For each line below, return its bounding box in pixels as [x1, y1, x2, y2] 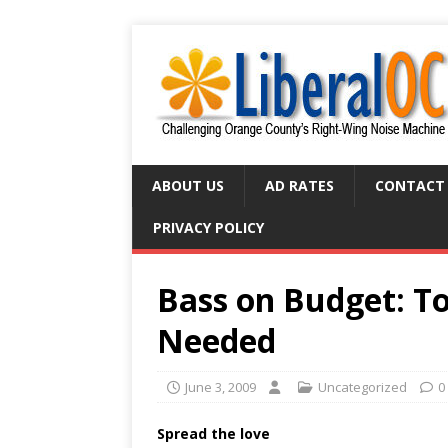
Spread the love [157, 424, 270, 443]
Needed [157, 319, 276, 362]
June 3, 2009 [185, 378, 256, 396]
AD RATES [265, 176, 334, 195]
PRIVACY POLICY [153, 218, 264, 237]
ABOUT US [152, 176, 224, 195]
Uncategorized [318, 378, 407, 396]
